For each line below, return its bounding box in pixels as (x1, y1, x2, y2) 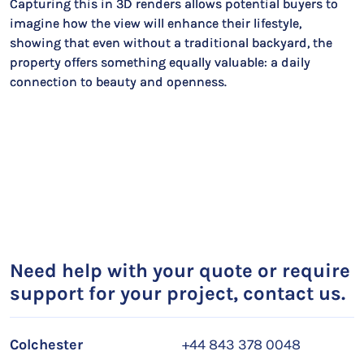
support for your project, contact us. (10, 282, 345, 305)
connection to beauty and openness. (10, 74, 227, 89)
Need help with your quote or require (10, 259, 350, 282)
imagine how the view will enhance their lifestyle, (10, 15, 301, 31)
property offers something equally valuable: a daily (10, 54, 310, 70)
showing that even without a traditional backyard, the (10, 35, 332, 50)
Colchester (10, 336, 83, 353)
